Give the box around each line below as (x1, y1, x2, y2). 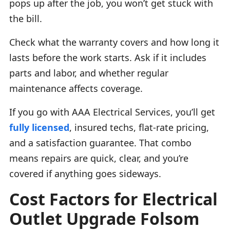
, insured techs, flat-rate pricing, (69, 121, 209, 133)
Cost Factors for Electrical (9, 187, 218, 210)
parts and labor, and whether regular (9, 66, 168, 79)
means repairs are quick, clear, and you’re (9, 151, 188, 164)
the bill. (9, 12, 42, 25)
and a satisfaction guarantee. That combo (9, 136, 191, 149)
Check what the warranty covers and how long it (9, 35, 219, 48)
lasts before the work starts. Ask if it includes (9, 51, 206, 64)
